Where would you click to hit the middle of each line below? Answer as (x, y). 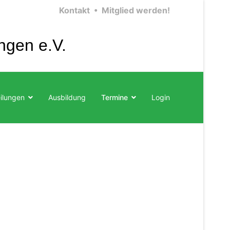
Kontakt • (78, 10)
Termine (114, 97)
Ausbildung (67, 97)
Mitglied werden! (136, 10)
